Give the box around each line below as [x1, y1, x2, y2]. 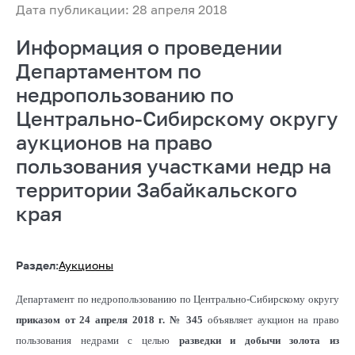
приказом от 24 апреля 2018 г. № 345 [16, 313, 204, 326]
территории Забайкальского [16, 177, 297, 202]
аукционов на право [16, 129, 212, 155]
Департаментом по [16, 58, 201, 83]
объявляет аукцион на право [203, 313, 340, 326]
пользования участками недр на [16, 153, 331, 178]
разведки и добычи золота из [178, 334, 339, 346]
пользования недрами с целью [16, 334, 179, 346]
